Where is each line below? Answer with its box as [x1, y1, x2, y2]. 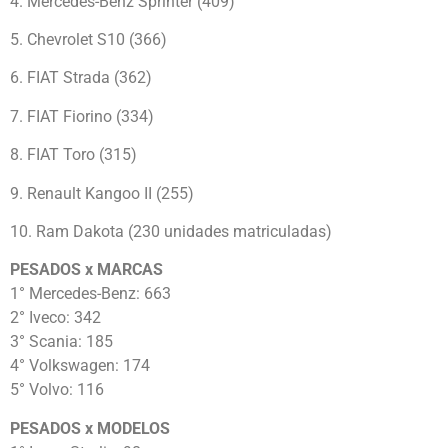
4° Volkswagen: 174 [10, 356, 150, 376]
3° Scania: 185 [10, 332, 113, 352]
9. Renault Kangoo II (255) [10, 183, 194, 203]
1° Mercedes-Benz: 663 [10, 284, 171, 304]
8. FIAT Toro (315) [10, 145, 137, 165]
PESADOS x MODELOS [10, 418, 170, 438]
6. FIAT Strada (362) [10, 68, 152, 88]
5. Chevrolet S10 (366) [10, 29, 167, 49]
